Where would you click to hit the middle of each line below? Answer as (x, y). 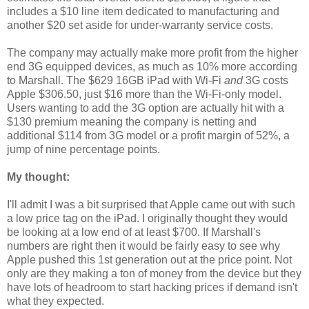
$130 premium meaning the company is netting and (132, 121)
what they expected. (56, 301)
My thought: (38, 177)
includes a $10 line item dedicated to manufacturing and (143, 11)
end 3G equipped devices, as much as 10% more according (152, 66)
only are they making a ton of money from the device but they (154, 273)
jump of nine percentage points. (83, 149)
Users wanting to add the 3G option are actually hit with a (146, 108)
